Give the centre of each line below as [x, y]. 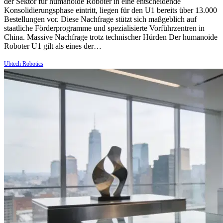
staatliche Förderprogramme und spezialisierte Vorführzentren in [104, 28]
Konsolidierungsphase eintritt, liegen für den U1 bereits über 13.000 [111, 10]
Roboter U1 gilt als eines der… [53, 46]
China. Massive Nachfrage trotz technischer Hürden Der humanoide [111, 37]
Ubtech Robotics [24, 63]
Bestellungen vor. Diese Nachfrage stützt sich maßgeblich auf [100, 19]
